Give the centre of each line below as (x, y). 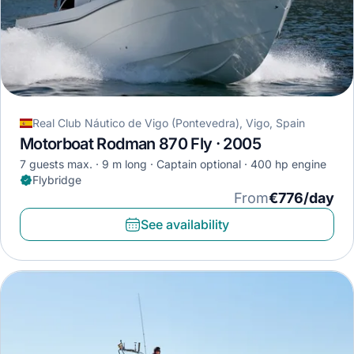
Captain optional (199, 164)
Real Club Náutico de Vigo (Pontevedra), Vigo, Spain (169, 123)
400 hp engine (288, 164)
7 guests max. (56, 164)
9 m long (124, 164)
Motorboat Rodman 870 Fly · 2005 (140, 144)
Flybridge (57, 180)
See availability (185, 225)
